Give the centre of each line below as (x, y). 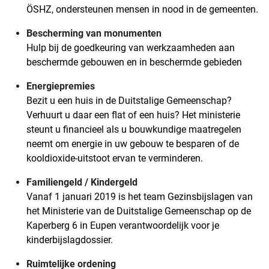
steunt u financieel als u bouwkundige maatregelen (134, 130)
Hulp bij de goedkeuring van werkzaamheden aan (131, 48)
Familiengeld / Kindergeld (82, 183)
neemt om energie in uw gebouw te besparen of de (133, 144)
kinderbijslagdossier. (70, 240)
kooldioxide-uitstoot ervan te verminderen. (115, 159)
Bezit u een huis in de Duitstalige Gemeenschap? (129, 101)
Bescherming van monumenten (94, 34)
